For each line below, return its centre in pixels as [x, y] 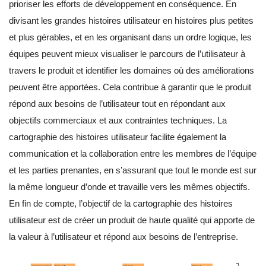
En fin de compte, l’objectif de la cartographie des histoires [121, 203]
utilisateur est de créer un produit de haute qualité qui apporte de [132, 220]
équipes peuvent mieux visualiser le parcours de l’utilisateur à [127, 53]
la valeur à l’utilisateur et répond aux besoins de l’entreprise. [123, 236]
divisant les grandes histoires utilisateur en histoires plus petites [131, 20]
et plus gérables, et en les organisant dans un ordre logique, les [130, 37]
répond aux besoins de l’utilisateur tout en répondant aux [117, 103]
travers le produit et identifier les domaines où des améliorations [132, 70]
